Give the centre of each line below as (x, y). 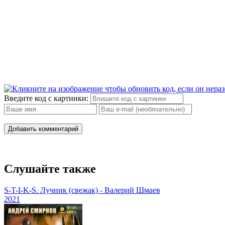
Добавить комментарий (43, 129)
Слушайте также (50, 168)
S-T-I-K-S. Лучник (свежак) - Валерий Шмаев (82, 190)
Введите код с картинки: (46, 98)
